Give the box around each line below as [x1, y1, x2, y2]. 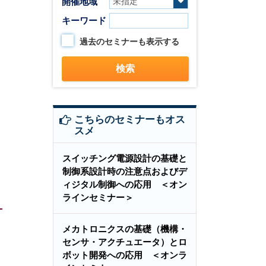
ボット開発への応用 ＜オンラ [62, 250, 187, 260]
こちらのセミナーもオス [74, 114, 185, 125]
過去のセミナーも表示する [80, 37, 179, 46]
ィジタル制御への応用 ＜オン [62, 179, 187, 189]
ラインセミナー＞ [62, 192, 134, 202]
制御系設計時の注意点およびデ [62, 166, 187, 176]
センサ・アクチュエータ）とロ [62, 237, 187, 247]
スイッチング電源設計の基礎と [62, 153, 187, 163]
